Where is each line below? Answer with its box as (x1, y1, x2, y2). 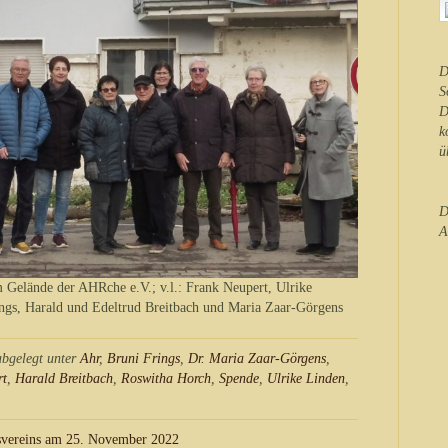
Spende (219, 371, 259, 387)
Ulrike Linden (267, 371, 345, 387)
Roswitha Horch (121, 371, 211, 387)
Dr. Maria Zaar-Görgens (188, 351, 326, 367)
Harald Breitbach (15, 371, 113, 387)
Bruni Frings (107, 351, 180, 367)
